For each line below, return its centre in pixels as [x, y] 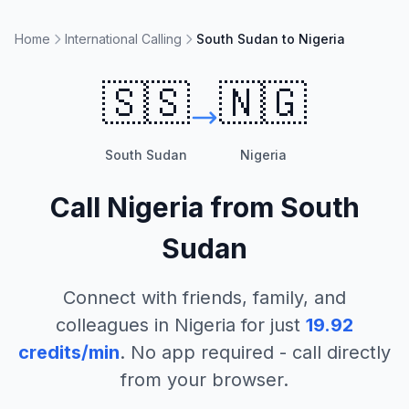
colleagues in [115, 325]
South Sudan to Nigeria [271, 39]
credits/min [69, 352]
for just [268, 325]
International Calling [123, 39]
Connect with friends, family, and [204, 298]
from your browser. [204, 380]
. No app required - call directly [255, 352]
